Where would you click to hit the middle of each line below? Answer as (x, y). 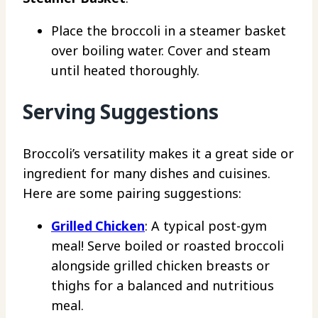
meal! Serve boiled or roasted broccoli (168, 245)
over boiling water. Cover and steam (161, 51)
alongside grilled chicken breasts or (160, 265)
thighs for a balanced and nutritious (163, 285)
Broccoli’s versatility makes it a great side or (158, 153)
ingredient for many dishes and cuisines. (147, 173)
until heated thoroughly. (125, 71)
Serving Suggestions (121, 112)
